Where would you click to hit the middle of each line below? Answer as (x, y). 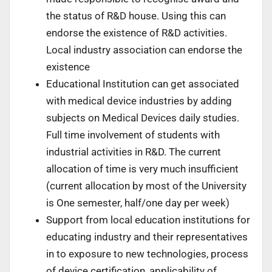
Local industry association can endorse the (144, 49)
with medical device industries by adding (139, 100)
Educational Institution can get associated (143, 83)
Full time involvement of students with (133, 134)
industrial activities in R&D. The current (134, 151)
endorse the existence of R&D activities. (137, 32)
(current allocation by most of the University (146, 185)
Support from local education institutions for (148, 219)
